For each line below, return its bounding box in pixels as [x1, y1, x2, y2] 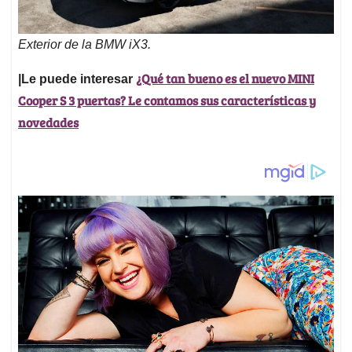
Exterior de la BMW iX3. [18, 37, 151, 51]
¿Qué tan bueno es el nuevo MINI [136, 69, 314, 86]
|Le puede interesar [18, 71, 136, 86]
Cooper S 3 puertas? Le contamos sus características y [18, 91, 316, 108]
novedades [18, 113, 79, 130]
